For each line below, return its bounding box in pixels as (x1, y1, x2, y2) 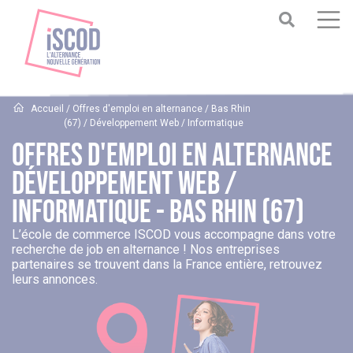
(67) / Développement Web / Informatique (64, 117, 244, 129)
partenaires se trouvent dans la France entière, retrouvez (12, 257, 322, 273)
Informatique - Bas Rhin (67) (12, 194, 304, 232)
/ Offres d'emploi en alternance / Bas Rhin (64, 103, 251, 115)
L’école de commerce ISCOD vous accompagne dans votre (12, 227, 336, 243)
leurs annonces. (12, 272, 98, 288)
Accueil (31, 103, 65, 115)
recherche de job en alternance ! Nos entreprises (12, 242, 280, 258)
